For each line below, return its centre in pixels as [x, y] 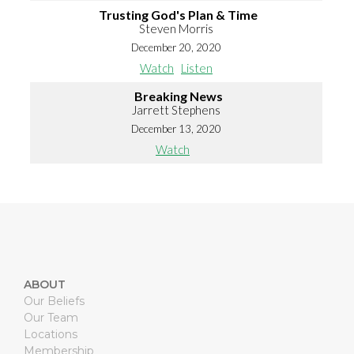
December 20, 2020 [176, 48]
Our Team [51, 318]
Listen [197, 68]
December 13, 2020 [176, 129]
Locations [50, 335]
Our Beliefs [54, 301]
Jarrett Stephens [176, 110]
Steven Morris [176, 29]
